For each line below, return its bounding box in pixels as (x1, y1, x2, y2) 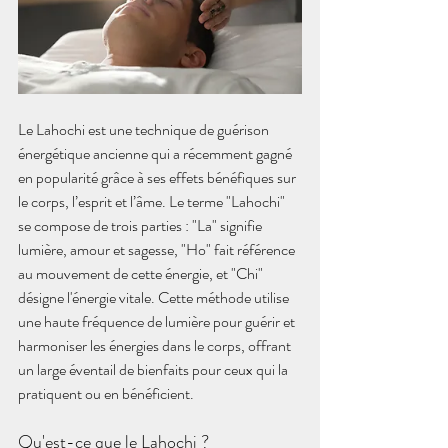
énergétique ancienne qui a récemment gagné (18, 142, 295, 165)
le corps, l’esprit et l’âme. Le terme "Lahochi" (18, 190, 288, 213)
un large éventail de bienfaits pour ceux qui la (18, 358, 291, 381)
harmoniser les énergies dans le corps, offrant (18, 334, 294, 357)
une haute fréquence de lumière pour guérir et (18, 310, 298, 333)
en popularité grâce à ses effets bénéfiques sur (18, 166, 299, 189)
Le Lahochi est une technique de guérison (18, 118, 272, 141)
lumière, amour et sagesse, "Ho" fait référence (18, 238, 298, 261)
